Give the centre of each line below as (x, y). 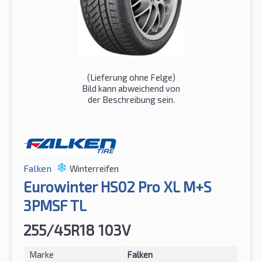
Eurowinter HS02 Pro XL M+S (117, 187)
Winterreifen (94, 169)
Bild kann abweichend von (131, 89)
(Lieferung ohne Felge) (131, 77)
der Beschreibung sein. (131, 100)
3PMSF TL (55, 206)
